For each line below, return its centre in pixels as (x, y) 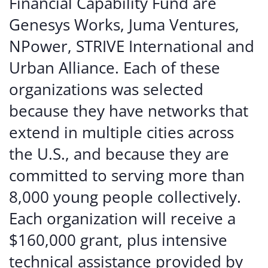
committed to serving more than (127, 175)
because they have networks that (129, 111)
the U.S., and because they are (119, 154)
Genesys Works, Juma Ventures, (124, 25)
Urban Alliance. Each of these (115, 68)
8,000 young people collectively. (125, 197)
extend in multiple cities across (121, 132)
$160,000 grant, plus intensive (118, 240)
